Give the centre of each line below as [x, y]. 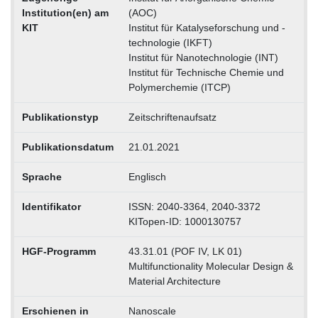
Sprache [42, 177]
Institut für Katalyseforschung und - [207, 28]
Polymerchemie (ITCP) [179, 88]
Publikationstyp [60, 117]
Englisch [147, 177]
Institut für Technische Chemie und [206, 73]
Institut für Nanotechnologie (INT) [203, 58]
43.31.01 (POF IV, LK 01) [185, 252]
